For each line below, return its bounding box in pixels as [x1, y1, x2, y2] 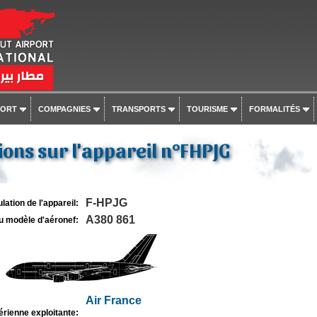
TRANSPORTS [111, 105, 166, 113]
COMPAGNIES [38, 105, 91, 113]
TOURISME [186, 105, 228, 113]
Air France [85, 294, 142, 306]
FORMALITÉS [248, 105, 300, 113]
